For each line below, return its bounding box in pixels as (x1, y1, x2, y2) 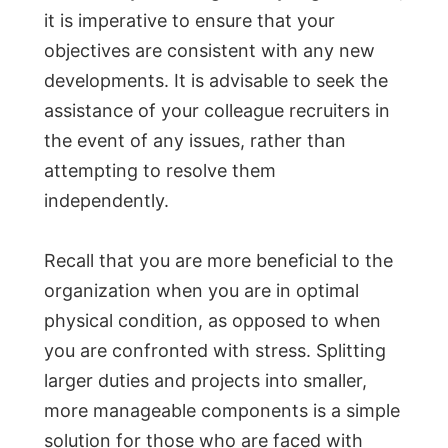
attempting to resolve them (44, 160, 276, 182)
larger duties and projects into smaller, (44, 370, 367, 392)
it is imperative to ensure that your (44, 10, 335, 32)
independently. (44, 190, 169, 212)
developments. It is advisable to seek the (44, 70, 388, 92)
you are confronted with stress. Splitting (44, 340, 386, 362)
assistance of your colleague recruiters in (44, 100, 390, 122)
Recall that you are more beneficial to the (44, 250, 393, 272)
